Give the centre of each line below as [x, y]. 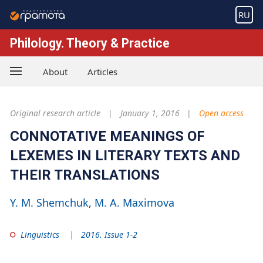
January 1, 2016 [150, 113]
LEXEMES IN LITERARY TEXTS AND [125, 155]
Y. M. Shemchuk [49, 202]
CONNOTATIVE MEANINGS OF [107, 136]
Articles [102, 71]
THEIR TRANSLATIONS [85, 175]
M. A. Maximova [134, 202]
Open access [221, 113]
